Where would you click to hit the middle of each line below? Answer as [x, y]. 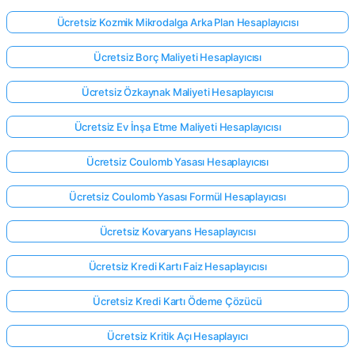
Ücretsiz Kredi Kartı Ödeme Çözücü [177, 301]
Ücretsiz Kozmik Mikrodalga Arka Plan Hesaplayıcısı [177, 22]
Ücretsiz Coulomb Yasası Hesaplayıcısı [177, 161]
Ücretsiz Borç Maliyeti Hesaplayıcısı [177, 57]
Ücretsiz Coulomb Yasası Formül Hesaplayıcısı [177, 196]
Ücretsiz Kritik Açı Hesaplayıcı [177, 336]
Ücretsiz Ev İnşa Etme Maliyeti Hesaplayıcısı [177, 126]
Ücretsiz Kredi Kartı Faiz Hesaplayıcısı [177, 266]
